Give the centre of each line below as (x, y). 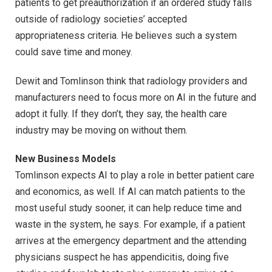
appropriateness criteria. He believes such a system (126, 35)
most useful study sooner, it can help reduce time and (128, 208)
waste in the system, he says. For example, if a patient (130, 225)
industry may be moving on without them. (101, 130)
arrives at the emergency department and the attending (131, 241)
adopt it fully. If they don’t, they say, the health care (121, 114)
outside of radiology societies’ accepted (101, 19)
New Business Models (66, 159)
